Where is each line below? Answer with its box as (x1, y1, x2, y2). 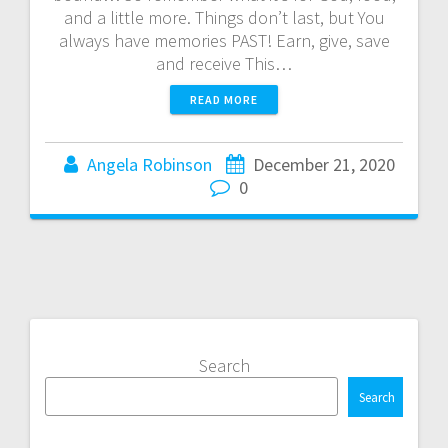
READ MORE (190, 92, 258, 107)
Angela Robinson (86, 153, 212, 176)
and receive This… (156, 52, 292, 75)
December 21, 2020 (252, 153, 395, 176)
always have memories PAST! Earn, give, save (58, 29, 390, 52)
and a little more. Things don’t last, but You (63, 6, 385, 29)
